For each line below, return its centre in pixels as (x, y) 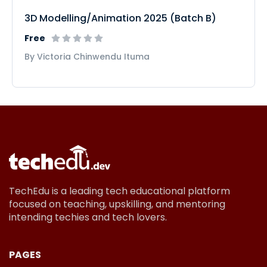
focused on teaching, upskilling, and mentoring (117, 204)
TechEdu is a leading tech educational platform (119, 191)
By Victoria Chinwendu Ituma (87, 57)
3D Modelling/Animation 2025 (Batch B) (120, 18)
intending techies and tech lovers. (88, 217)
